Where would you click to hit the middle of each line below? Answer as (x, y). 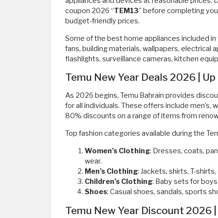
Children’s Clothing (118, 182)
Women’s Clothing (117, 151)
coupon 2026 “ (90, 11)
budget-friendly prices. (102, 21)
